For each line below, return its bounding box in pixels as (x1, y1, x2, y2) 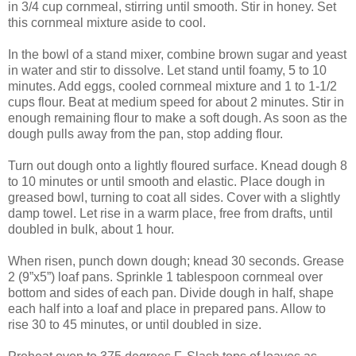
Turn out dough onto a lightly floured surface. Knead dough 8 (8, 158, 347, 172)
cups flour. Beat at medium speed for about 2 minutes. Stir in (8, 95, 344, 109)
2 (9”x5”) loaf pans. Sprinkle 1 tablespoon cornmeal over (8, 269, 323, 284)
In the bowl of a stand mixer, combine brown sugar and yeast (8, 47, 346, 61)
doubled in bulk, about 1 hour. (8, 222, 174, 236)
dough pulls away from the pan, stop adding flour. (8, 126, 283, 141)
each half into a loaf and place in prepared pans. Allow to (8, 301, 326, 315)
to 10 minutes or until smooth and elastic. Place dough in (8, 174, 325, 188)
